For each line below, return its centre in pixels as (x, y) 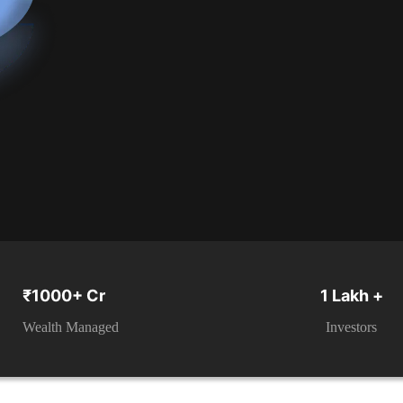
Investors (352, 327)
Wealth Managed (71, 327)
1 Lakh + (351, 296)
